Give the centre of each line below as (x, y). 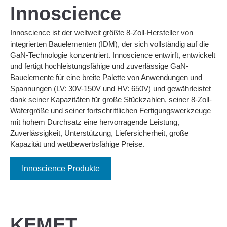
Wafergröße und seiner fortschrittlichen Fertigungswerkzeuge (110, 110)
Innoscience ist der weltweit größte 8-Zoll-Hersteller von (102, 32)
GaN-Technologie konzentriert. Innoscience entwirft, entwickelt (113, 55)
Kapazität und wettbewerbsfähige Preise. (77, 144)
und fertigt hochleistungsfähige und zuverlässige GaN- (99, 66)
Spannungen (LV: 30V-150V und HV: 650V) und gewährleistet (110, 88)
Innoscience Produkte (61, 169)
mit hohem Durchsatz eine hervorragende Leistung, (95, 122)
